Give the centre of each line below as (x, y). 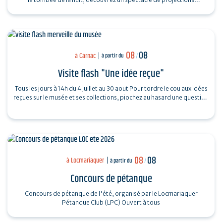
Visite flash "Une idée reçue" (111, 74)
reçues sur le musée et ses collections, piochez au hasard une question (111, 98)
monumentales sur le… (111, 8)
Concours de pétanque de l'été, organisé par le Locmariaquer (111, 193)
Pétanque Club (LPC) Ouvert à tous (141, 202)
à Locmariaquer (85, 161)
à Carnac (85, 56)
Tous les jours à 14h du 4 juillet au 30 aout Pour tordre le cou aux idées (111, 89)
